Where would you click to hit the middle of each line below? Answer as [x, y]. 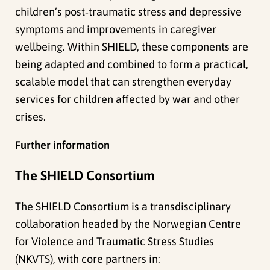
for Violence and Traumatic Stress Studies [115, 242]
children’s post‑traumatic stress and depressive [129, 11]
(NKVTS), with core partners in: [88, 259]
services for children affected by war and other [128, 99]
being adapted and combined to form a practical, [132, 64]
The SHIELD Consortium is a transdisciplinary [123, 207]
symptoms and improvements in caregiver [116, 29]
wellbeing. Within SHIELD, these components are [132, 46]
